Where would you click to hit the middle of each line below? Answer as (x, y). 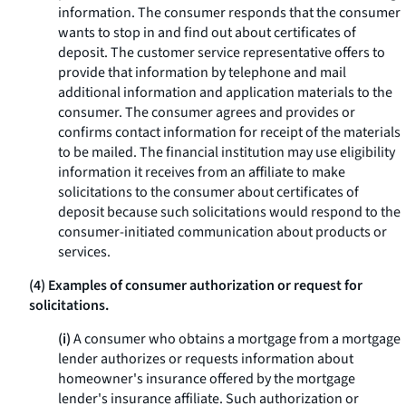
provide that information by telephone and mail (202, 72)
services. (84, 252)
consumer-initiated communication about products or (222, 232)
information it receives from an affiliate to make (202, 172)
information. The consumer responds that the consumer (229, 13)
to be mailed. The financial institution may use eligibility (227, 152)
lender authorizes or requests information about (206, 359)
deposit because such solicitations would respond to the (229, 212)
